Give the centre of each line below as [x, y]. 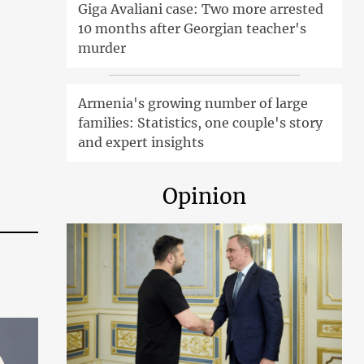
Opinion [205, 197]
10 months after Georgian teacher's [193, 29]
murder [102, 48]
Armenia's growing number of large [193, 104]
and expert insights [141, 143]
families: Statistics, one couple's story [201, 123]
